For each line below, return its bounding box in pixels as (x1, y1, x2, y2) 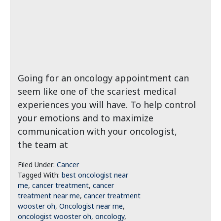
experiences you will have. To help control (18, 99, 196, 110)
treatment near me (18, 191, 80, 200)
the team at (18, 139, 68, 150)
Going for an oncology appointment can (18, 72, 189, 84)
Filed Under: (18, 160, 57, 169)
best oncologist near (62, 170, 128, 180)
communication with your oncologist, (18, 125, 177, 137)
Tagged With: (18, 170, 62, 180)
